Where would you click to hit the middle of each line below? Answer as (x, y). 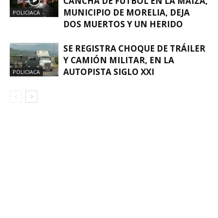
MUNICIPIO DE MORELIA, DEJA (127, 12)
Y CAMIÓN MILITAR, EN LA (119, 60)
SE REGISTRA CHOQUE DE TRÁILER (134, 48)
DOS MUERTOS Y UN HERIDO (123, 24)
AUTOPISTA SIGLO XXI (109, 72)
